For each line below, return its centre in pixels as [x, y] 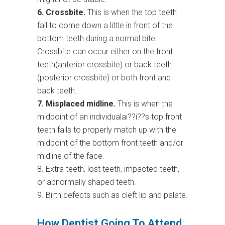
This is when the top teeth [131, 13]
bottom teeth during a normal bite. [97, 39]
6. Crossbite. [61, 13]
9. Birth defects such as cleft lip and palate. [113, 195]
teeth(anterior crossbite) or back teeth [104, 65]
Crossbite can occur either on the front [105, 52]
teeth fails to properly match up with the [107, 130]
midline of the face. [71, 156]
